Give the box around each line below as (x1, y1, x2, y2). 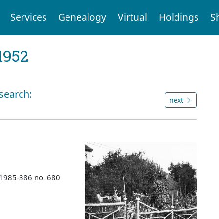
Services (10, 10, 46, 24)
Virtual (117, 10, 147, 24)
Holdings (158, 10, 198, 24)
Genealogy (58, 10, 106, 24)
